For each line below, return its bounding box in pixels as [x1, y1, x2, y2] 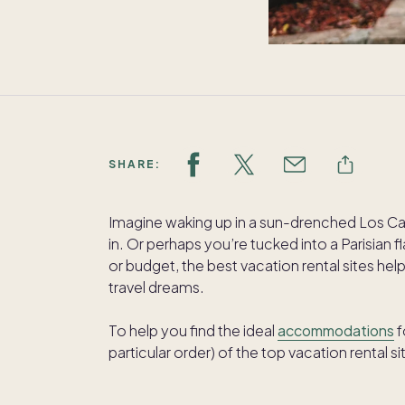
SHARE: [108, 156, 161, 171]
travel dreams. [108, 277, 204, 297]
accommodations [278, 320, 394, 340]
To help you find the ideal [108, 320, 278, 340]
